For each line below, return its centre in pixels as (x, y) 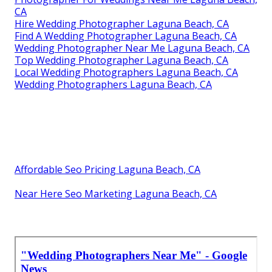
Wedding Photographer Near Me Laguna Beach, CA (132, 48)
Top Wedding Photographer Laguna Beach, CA (121, 60)
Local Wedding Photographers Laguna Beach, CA (126, 73)
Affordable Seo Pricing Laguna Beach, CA (107, 170)
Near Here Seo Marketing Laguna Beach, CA (116, 194)
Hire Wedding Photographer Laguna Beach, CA (122, 24)
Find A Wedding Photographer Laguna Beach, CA (126, 36)
